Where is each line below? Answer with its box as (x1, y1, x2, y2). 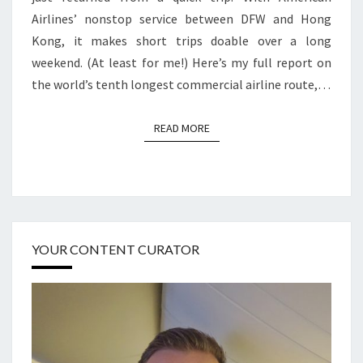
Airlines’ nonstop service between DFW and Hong (32, 10, 331, 27)
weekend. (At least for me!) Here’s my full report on (32, 53, 331, 70)
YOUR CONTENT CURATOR (32, 241, 199, 257)
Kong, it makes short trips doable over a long (32, 32, 331, 49)
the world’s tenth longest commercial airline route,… (32, 75, 331, 92)
